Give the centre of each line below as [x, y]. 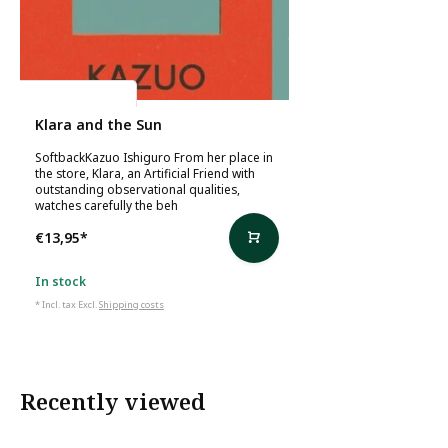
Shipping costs [131, 304]
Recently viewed [112, 401]
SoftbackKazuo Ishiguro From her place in [154, 156]
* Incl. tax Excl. [67, 304]
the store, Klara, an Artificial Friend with [145, 172]
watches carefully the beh [106, 204]
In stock [60, 280]
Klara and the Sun [98, 124]
